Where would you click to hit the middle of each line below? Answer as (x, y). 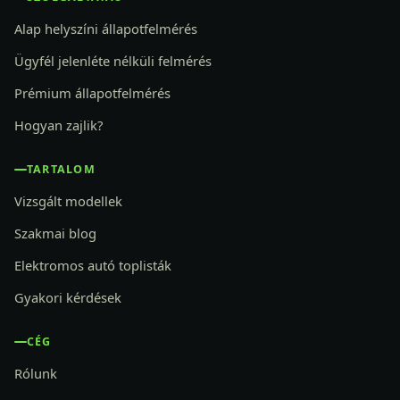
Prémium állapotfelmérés (92, 93)
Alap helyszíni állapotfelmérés (106, 29)
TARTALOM (61, 170)
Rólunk (36, 374)
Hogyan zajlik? (58, 125)
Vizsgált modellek (68, 201)
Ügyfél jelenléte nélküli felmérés (113, 61)
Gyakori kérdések (68, 298)
